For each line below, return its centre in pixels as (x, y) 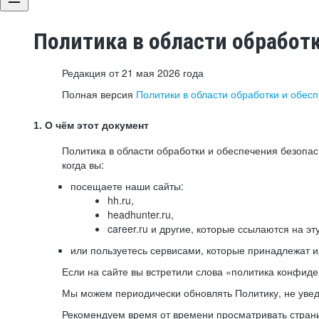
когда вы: (83, 164)
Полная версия (99, 94)
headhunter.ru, (141, 214)
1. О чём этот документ (91, 125)
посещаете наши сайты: (127, 186)
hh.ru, (121, 200)
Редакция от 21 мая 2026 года (133, 73)
